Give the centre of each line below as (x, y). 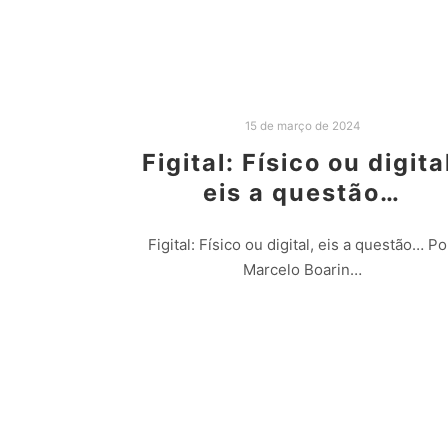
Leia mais (302, 320)
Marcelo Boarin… (302, 270)
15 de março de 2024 (302, 125)
